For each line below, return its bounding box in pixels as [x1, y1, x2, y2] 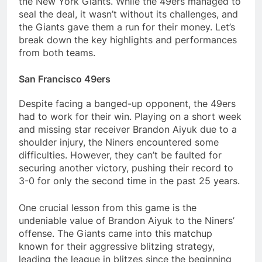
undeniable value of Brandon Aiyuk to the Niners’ [19, 215, 235, 227]
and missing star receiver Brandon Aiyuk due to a [19, 123, 237, 136]
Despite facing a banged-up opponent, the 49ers [19, 98, 236, 110]
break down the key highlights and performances [19, 34, 237, 46]
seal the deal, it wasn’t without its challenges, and [19, 8, 238, 20]
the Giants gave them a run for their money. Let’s [19, 21, 235, 33]
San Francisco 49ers [19, 73, 111, 85]
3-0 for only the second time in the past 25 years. [19, 175, 240, 187]
